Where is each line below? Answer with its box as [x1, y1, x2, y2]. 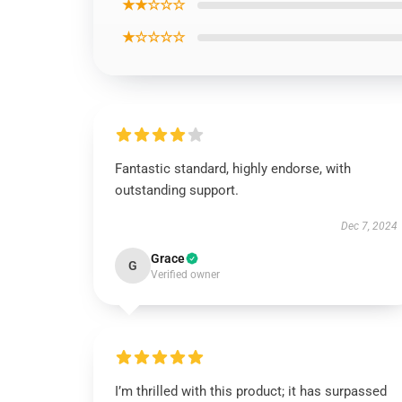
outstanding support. [115, 182, 239, 198]
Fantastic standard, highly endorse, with [115, 161, 351, 177]
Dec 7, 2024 [340, 220, 398, 232]
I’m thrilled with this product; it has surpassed [115, 383, 387, 399]
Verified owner [151, 268, 220, 281]
